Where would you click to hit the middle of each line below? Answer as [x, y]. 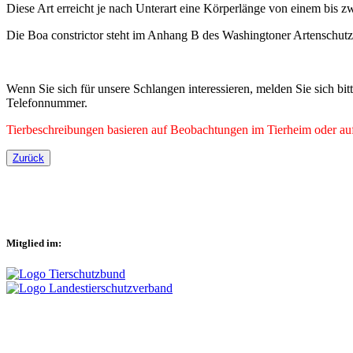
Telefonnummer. [47, 102]
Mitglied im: [34, 243]
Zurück [28, 158]
